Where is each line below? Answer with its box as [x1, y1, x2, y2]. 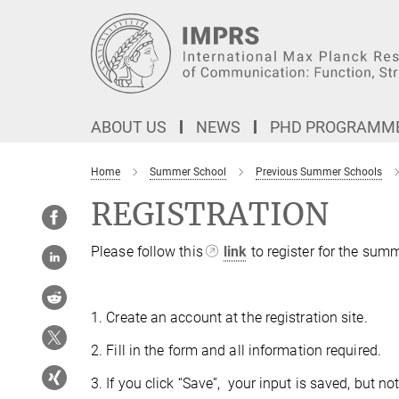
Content [4, 32, 53, 49]
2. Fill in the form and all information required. [91, 342, 381, 359]
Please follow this [91, 243, 207, 260]
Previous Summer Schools [256, 166, 382, 178]
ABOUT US [91, 118, 167, 136]
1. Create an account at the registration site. [91, 309, 368, 326]
